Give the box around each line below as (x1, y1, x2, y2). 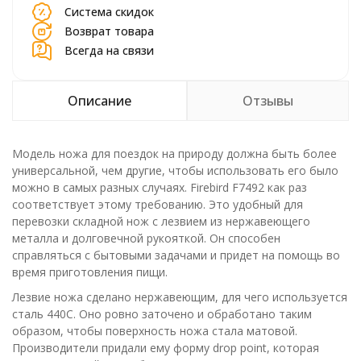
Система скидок (64, 4, 154, 19)
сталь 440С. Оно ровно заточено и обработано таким (12, 306, 312, 322)
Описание (68, 92, 131, 110)
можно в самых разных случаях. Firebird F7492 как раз (12, 180, 307, 195)
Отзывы (243, 92, 293, 110)
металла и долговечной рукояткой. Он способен (12, 230, 280, 246)
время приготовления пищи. (12, 264, 168, 280)
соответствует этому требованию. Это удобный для (12, 197, 303, 212)
